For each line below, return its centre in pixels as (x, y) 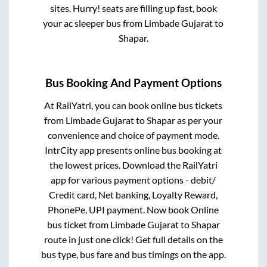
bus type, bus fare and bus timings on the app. (133, 254)
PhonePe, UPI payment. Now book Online (133, 209)
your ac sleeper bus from (94, 23)
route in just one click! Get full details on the (133, 239)
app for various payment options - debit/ (133, 179)
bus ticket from (78, 224)
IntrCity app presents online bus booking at (133, 150)
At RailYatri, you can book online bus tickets (133, 105)
